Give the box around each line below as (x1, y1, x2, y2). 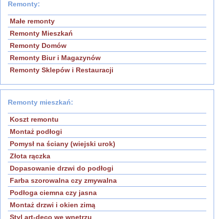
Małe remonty (10, 17, 55, 25)
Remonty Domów (10, 42, 66, 50)
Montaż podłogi (10, 128, 62, 136)
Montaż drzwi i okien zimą (10, 201, 95, 209)
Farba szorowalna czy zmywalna (10, 176, 117, 185)
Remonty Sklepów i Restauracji (10, 66, 113, 74)
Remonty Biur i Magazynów (10, 54, 101, 62)
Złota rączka (10, 152, 50, 160)
